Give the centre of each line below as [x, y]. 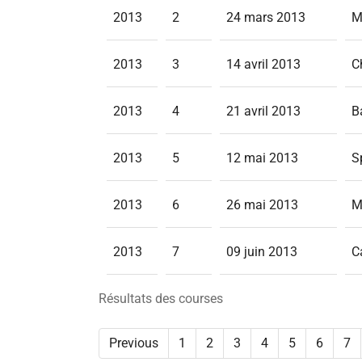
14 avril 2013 [263, 64]
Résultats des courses [161, 299]
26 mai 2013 [262, 205]
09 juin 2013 [262, 252]
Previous [134, 343]
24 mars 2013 [266, 17]
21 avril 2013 [263, 111]
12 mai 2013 [262, 158]
